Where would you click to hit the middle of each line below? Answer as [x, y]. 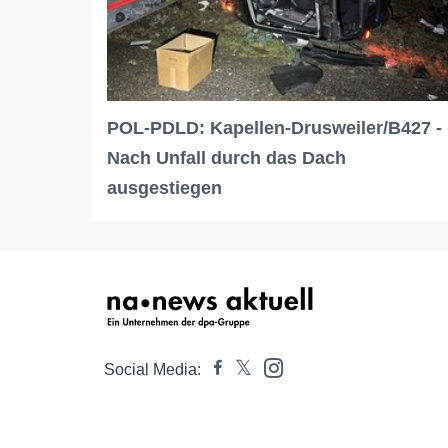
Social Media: [152, 370]
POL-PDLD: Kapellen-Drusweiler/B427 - [274, 128]
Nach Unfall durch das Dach [226, 158]
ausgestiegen [164, 188]
